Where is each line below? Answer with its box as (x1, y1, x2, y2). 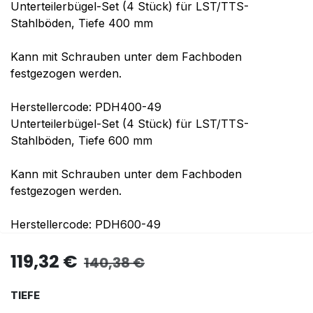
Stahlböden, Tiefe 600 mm (10, 133, 152, 148)
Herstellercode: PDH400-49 (10, 100, 161, 115)
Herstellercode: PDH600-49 (10, 217, 161, 232)
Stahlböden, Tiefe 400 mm (10, 16, 153, 31)
